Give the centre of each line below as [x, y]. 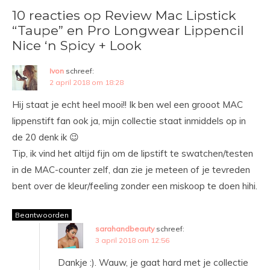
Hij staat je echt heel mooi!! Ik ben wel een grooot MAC [127, 104]
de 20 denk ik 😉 [46, 137]
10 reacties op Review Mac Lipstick [124, 15]
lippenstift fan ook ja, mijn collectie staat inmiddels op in [129, 121]
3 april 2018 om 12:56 [132, 240]
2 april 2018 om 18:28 [86, 82]
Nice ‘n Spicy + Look [77, 45]
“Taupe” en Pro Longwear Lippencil [128, 30]
